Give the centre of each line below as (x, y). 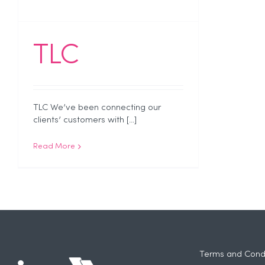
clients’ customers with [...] (85, 120)
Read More (54, 147)
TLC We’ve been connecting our (97, 108)
